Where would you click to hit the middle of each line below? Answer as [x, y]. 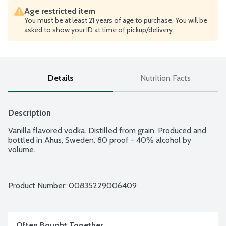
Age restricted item [60, 11]
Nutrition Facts [165, 78]
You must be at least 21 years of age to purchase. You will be [116, 20]
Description [30, 113]
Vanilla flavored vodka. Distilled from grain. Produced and [107, 131]
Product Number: [38, 186]
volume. [22, 150]
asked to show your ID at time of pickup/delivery [98, 30]
